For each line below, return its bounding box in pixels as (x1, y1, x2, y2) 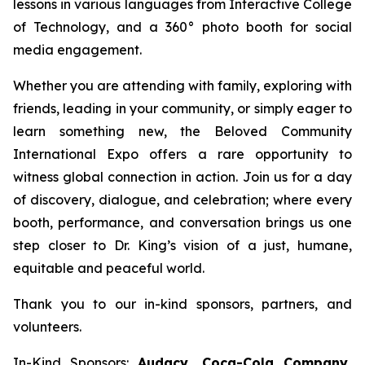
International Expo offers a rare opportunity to (13, 146, 352, 162)
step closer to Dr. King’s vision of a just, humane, (13, 237, 352, 253)
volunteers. (13, 319, 81, 335)
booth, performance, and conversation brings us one (13, 214, 352, 231)
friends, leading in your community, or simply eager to (13, 100, 352, 117)
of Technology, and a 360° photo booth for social (13, 19, 352, 35)
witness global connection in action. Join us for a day (13, 169, 352, 185)
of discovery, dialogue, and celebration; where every (13, 191, 352, 208)
